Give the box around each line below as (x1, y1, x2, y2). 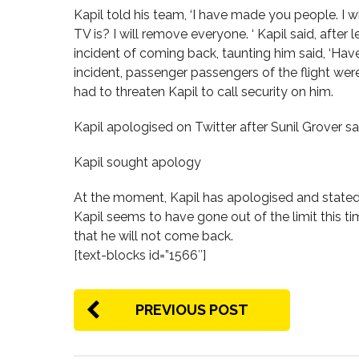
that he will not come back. (74, 228, 233, 244)
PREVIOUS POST (135, 301, 248, 319)
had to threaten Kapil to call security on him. (74, 84, 333, 100)
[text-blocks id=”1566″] (74, 248, 206, 264)
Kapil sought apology (74, 155, 201, 171)
